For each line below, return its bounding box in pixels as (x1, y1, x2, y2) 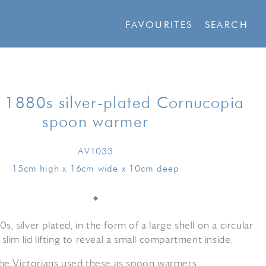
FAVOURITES (125, 21, 193, 30)
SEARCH (204, 21, 248, 30)
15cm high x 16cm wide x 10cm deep (12, 164, 179, 174)
